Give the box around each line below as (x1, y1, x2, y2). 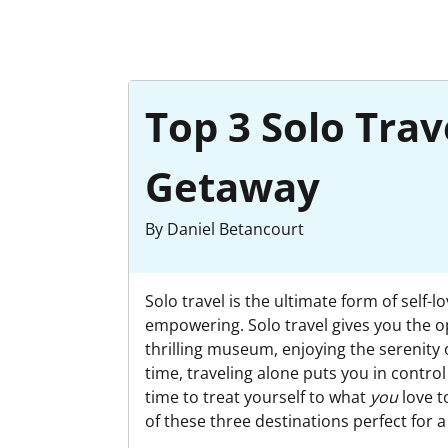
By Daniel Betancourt (145, 218, 304, 240)
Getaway (145, 159, 320, 214)
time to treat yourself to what (145, 386, 370, 408)
